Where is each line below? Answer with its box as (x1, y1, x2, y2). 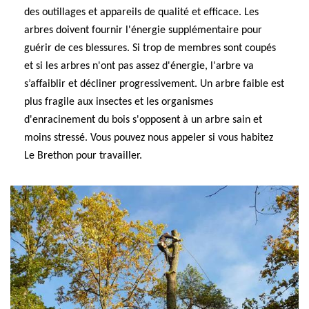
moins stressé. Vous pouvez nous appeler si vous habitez (24, 132, 273, 143)
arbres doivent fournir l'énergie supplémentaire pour (24, 25, 262, 36)
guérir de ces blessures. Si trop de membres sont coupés (24, 43, 276, 54)
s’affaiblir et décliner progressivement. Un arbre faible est (24, 79, 284, 90)
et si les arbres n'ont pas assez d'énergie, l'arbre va (24, 61, 254, 72)
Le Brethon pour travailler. (24, 150, 142, 161)
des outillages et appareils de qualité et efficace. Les (24, 7, 259, 18)
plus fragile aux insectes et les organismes (24, 97, 213, 108)
